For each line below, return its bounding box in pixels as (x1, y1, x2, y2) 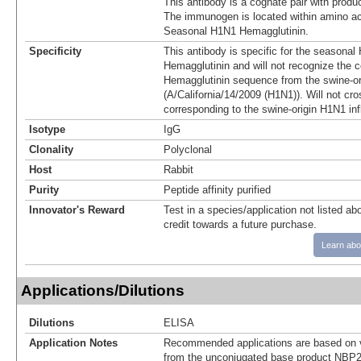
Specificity (29, 44, 81, 57)
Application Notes (29, 336, 118, 349)
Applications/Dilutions (21, 281, 185, 299)
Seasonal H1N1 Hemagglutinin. (164, 24, 309, 37)
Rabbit (164, 163, 193, 176)
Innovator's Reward (29, 203, 125, 216)
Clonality (29, 143, 73, 156)
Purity (29, 183, 59, 196)
